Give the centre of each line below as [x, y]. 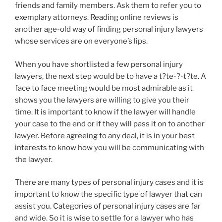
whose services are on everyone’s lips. [81, 41]
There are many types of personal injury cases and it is [109, 183]
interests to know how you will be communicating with [110, 147]
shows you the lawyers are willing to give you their [102, 100]
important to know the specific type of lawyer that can [109, 194]
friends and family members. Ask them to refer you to [108, 6]
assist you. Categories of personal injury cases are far [108, 206]
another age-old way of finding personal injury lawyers [109, 29]
